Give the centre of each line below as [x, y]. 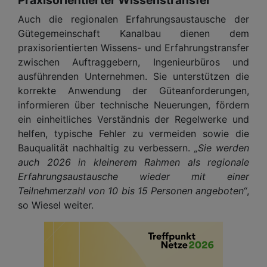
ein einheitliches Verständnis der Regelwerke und [133, 119]
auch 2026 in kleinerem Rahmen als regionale [133, 162]
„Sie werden [222, 148]
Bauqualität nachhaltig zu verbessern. [106, 148]
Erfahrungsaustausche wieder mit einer [133, 176]
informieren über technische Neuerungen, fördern [133, 105]
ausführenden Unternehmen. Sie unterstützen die [133, 76]
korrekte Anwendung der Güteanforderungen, [133, 90]
